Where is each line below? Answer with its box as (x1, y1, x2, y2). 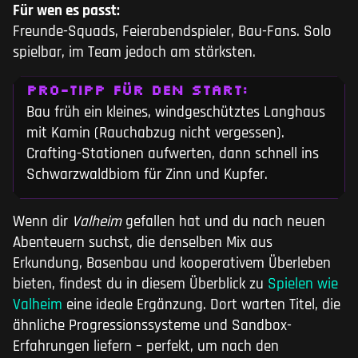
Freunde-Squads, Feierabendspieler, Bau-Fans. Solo (13, 22, 332, 42)
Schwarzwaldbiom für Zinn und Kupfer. (26, 165, 268, 185)
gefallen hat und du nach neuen (121, 212, 325, 233)
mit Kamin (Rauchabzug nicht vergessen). (26, 123, 284, 144)
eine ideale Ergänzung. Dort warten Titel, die (62, 295, 340, 316)
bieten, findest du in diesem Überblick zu (13, 274, 264, 295)
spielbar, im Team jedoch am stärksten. (13, 42, 256, 63)
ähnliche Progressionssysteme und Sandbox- (13, 316, 292, 336)
